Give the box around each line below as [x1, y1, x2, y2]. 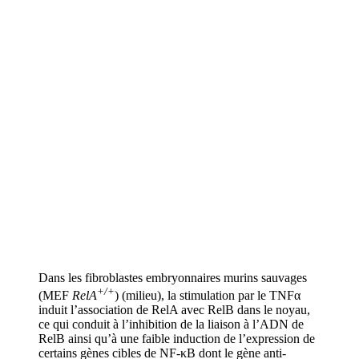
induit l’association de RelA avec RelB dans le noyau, [38, 302, 310, 317]
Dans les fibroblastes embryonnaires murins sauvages [38, 270, 307, 284]
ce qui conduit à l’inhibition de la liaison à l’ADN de [38, 317, 304, 331]
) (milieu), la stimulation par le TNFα [115, 288, 301, 302]
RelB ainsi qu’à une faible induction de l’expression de [38, 331, 315, 345]
